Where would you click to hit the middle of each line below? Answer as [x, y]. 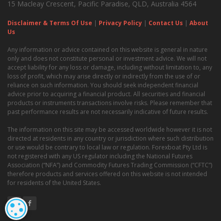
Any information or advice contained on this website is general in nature [108, 49]
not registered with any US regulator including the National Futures [100, 156]
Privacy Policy [120, 23]
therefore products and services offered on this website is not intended [107, 174]
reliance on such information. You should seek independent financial [103, 85]
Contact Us [166, 23]
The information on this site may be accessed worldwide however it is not [110, 129]
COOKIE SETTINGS [60, 209]
